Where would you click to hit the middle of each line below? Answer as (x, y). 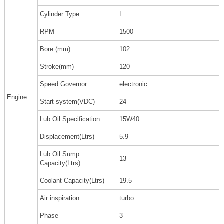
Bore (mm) (55, 49)
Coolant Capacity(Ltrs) (72, 181)
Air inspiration (59, 198)
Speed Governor (63, 84)
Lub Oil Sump (59, 154)
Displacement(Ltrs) (67, 137)
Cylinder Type (59, 14)
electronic (133, 84)
